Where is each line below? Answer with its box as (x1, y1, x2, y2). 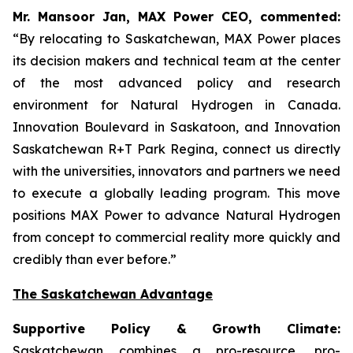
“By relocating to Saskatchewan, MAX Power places (13, 31, 340, 46)
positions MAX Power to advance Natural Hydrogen (13, 207, 340, 223)
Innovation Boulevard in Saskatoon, (13, 119, 244, 135)
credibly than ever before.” (13, 251, 176, 267)
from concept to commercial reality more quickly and (13, 229, 340, 245)
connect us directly (222, 141, 340, 157)
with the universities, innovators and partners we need (13, 163, 340, 179)
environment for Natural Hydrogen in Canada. (13, 97, 340, 113)
